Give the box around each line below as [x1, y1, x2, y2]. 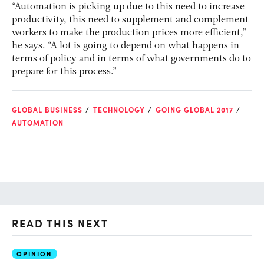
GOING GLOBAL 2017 [156, 104, 233, 114]
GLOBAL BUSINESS [12, 104, 82, 114]
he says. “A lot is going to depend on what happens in [12, 41, 239, 51]
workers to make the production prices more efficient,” [12, 28, 246, 38]
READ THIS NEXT [12, 215, 108, 230]
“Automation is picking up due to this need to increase [12, 2, 245, 12]
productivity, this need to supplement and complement [12, 15, 249, 25]
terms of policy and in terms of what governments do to [12, 54, 251, 64]
